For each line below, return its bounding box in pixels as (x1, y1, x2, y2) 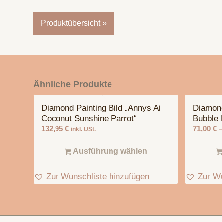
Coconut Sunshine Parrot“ (41, 113, 137, 123)
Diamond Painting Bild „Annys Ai (41, 103, 161, 112)
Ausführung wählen (71, 146, 147, 155)
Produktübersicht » (41, 19, 107, 28)
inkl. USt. (71, 125, 96, 133)
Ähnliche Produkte (33, 79, 112, 89)
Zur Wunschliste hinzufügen (46, 171, 149, 181)
